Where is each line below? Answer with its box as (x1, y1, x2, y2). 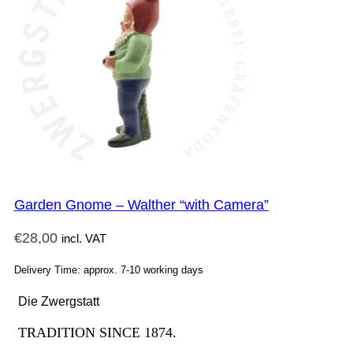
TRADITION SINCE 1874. (18, 324, 176, 340)
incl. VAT (61, 232, 106, 246)
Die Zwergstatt (18, 294, 99, 308)
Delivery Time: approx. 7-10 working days (13, 264, 203, 277)
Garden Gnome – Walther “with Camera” (13, 197, 269, 214)
